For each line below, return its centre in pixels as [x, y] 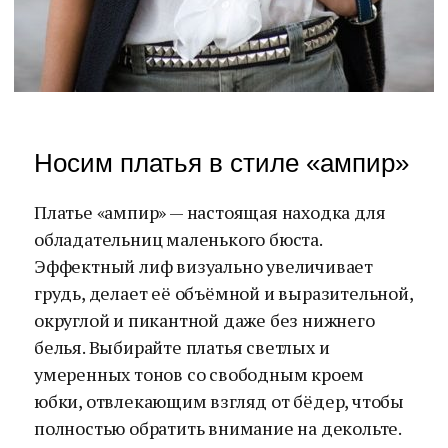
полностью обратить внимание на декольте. [218, 428]
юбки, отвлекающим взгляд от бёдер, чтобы [219, 401]
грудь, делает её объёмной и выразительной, [223, 293]
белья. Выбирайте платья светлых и [182, 347]
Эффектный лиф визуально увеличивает [203, 266]
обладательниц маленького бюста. [178, 239]
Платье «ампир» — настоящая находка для [210, 212]
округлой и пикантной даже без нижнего [204, 320]
